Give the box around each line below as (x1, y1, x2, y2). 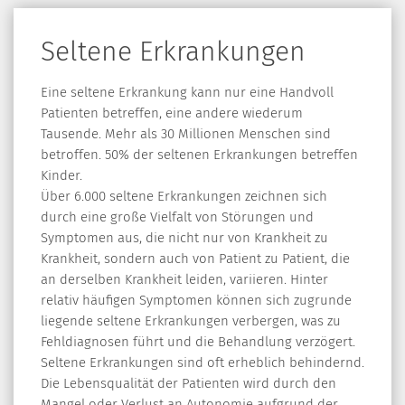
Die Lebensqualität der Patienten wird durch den (41, 374, 336, 391)
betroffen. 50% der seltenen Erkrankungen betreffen (41, 146, 358, 163)
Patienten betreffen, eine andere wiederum (41, 104, 303, 121)
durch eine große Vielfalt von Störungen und (41, 208, 314, 225)
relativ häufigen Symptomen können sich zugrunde (41, 291, 352, 308)
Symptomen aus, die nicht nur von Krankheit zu (41, 229, 328, 246)
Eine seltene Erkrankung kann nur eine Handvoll (41, 83, 334, 100)
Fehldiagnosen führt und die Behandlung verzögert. (41, 333, 355, 350)
